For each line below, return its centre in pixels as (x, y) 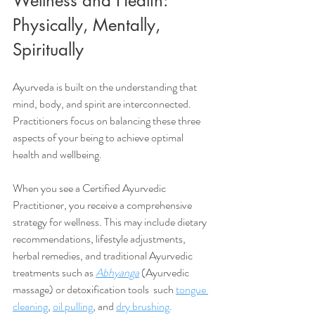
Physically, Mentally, (89, 25)
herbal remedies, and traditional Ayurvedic (104, 256)
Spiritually (48, 50)
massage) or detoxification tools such (94, 290)
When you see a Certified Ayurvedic (90, 188)
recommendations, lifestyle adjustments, (100, 239)
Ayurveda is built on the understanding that (106, 87)
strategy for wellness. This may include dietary (111, 222)
